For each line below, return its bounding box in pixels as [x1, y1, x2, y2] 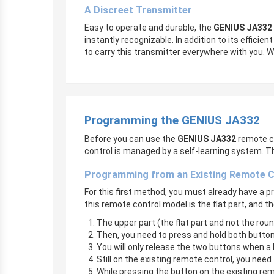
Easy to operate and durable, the [84, 23, 213, 32]
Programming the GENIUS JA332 [84, 113, 260, 127]
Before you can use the [84, 134, 177, 144]
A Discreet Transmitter [84, 4, 192, 16]
